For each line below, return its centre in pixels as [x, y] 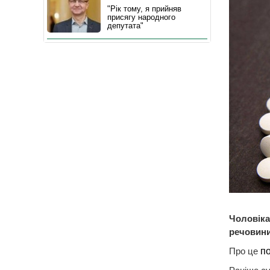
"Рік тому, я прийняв [144, 9]
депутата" [125, 26]
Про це [244, 251]
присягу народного [141, 17]
